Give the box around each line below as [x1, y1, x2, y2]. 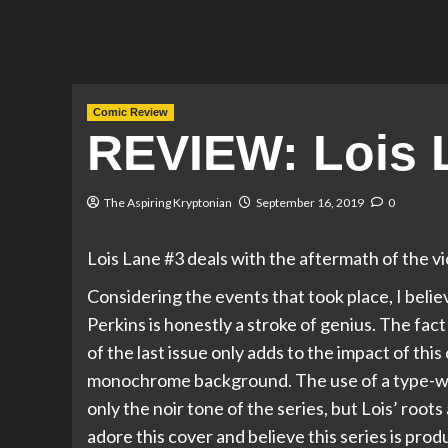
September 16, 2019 [256, 195, 364, 211]
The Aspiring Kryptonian [104, 195, 232, 211]
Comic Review [93, 106, 168, 119]
